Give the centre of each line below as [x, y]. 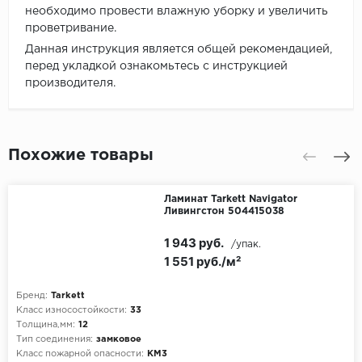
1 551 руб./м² [202, 262]
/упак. [246, 245]
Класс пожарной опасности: [80, 354]
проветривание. [71, 29]
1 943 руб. [194, 243]
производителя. [70, 84]
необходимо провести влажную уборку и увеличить [177, 12]
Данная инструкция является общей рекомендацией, [179, 50]
